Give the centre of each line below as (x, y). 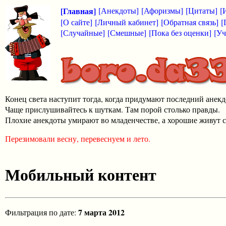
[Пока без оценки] (180, 33)
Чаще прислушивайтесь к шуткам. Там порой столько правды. (112, 109)
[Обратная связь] (190, 22)
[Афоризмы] (162, 10)
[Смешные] (127, 33)
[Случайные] (83, 33)
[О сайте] (76, 22)
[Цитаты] (202, 10)
